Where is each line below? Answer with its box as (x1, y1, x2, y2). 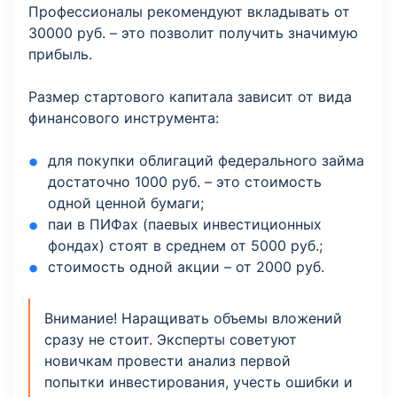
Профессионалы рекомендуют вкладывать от (28, 3, 350, 21)
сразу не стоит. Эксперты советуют (44, 331, 297, 349)
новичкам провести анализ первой (44, 352, 291, 370)
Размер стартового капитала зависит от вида (28, 88, 352, 106)
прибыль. (28, 45, 92, 64)
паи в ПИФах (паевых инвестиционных (48, 215, 323, 234)
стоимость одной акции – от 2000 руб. (48, 258, 325, 276)
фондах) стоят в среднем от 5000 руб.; (48, 237, 323, 255)
